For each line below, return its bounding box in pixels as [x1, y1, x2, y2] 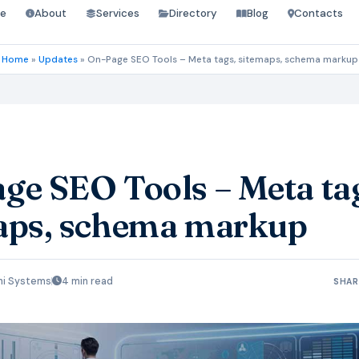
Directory [169, 6, 218, 20]
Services [96, 6, 140, 20]
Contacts [294, 6, 344, 20]
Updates [38, 52, 78, 66]
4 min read [62, 275, 113, 288]
